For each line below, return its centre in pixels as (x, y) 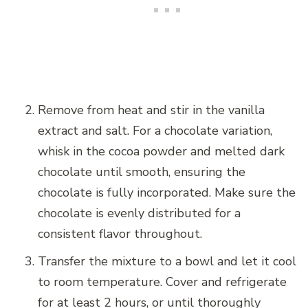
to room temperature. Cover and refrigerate (162, 282)
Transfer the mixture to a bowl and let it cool (167, 261)
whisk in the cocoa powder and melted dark (161, 151)
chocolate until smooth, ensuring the (142, 172)
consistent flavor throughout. (120, 233)
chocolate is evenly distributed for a (139, 213)
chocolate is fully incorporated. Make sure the (167, 192)
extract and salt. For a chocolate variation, (155, 130)
